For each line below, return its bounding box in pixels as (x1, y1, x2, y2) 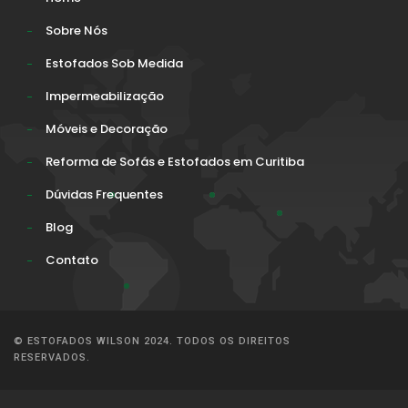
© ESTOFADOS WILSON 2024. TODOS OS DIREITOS (14, 334, 291, 347)
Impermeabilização (46, 87, 164, 105)
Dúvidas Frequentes (46, 185, 163, 203)
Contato (46, 250, 98, 269)
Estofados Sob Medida (46, 54, 183, 72)
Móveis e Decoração (46, 119, 168, 138)
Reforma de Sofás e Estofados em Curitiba (46, 152, 304, 170)
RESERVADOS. (14, 351, 90, 363)
